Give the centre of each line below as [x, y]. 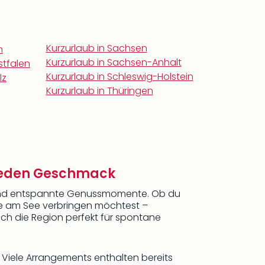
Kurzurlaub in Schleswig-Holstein [119, 77]
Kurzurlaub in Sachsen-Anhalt [114, 62]
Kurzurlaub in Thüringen [99, 91]
